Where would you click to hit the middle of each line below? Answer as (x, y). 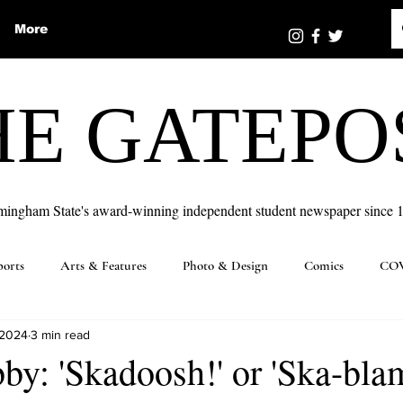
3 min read (60, 334)
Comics (324, 265)
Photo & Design (225, 265)
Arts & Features (103, 265)
